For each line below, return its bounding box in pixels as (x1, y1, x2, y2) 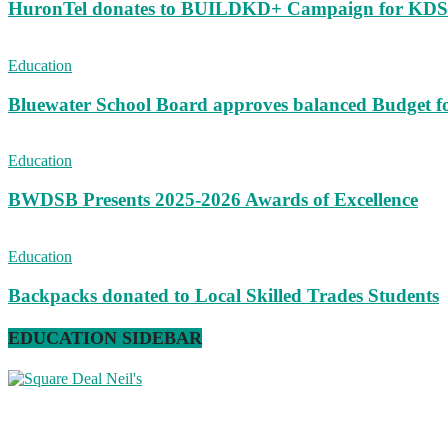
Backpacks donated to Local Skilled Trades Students (8, 284, 439, 306)
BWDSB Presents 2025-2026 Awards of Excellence (8, 189, 418, 211)
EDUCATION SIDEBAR (8, 327, 202, 348)
